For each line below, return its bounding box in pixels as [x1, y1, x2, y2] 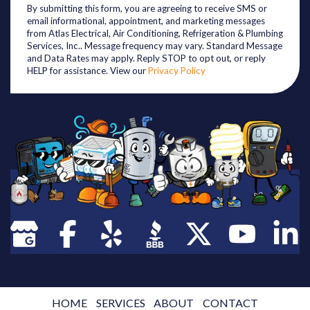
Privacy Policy [148, 64, 206, 76]
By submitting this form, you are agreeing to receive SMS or [27, 2, 267, 14]
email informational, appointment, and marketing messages [27, 15, 265, 26]
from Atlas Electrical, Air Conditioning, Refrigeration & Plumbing [27, 27, 283, 39]
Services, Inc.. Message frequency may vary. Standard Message [27, 39, 282, 51]
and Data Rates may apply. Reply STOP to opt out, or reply [27, 52, 266, 64]
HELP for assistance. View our [27, 64, 148, 76]
